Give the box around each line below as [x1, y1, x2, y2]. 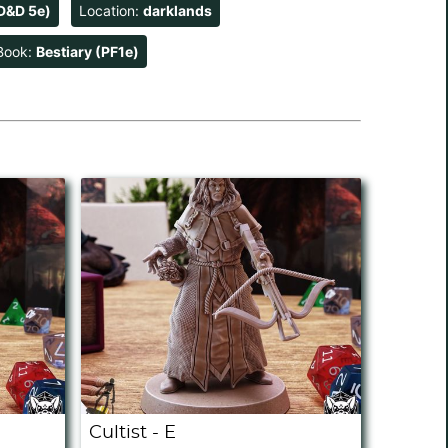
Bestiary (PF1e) [36, 43, 139, 61]
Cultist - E [88, 424, 176, 443]
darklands [143, 2, 212, 20]
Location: [79, 2, 143, 20]
